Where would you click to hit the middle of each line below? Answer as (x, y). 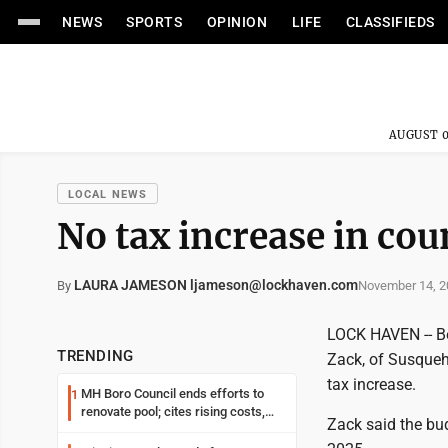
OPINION (237, 22)
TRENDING (95, 356)
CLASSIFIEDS (390, 22)
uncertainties (118, 429)
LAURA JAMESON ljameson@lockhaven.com (216, 285)
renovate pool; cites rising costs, (155, 411)
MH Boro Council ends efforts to (167, 393)
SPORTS (154, 22)
